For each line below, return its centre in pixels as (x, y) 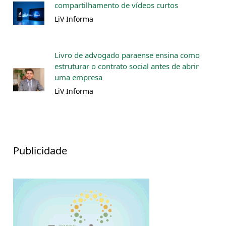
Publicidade (40, 151)
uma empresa (78, 77)
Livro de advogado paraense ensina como (127, 55)
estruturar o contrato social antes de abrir (127, 66)
